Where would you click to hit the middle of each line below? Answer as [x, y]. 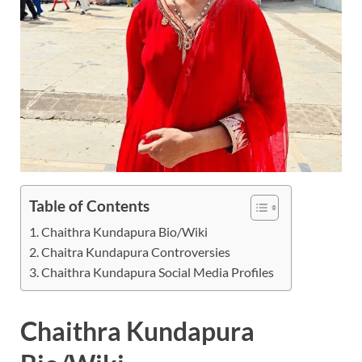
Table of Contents [89, 206]
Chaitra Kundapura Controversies [136, 252]
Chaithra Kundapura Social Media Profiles [158, 272]
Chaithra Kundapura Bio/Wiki [125, 232]
